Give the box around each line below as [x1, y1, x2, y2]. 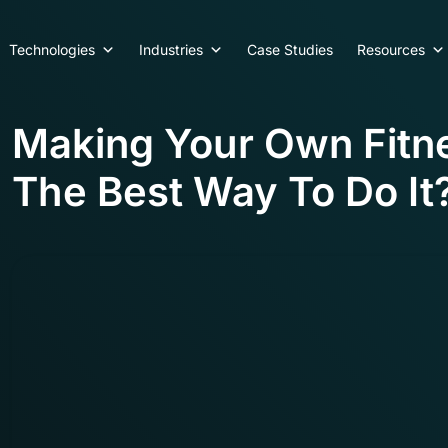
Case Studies [247, 41, 333, 58]
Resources [357, 41, 425, 58]
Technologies [9, 41, 95, 58]
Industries [139, 41, 203, 58]
